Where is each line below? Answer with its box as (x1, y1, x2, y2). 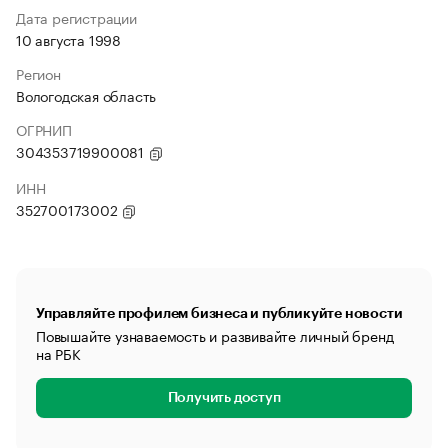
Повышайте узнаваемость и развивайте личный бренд (36, 324, 394, 346)
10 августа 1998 (16, 28, 121, 50)
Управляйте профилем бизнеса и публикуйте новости (36, 306, 403, 320)
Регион (16, 62, 61, 84)
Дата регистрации (16, 6, 137, 28)
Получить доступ (167, 391, 281, 405)
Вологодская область (16, 84, 157, 106)
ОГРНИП (16, 118, 72, 140)
